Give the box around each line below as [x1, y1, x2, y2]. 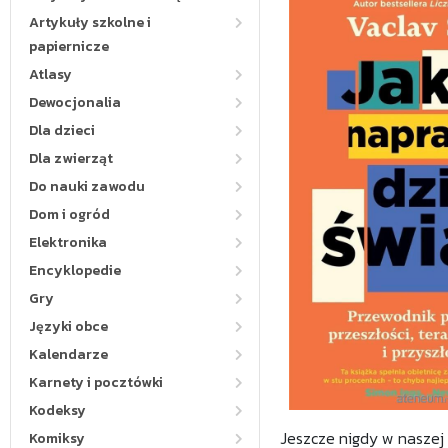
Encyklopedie [29, 260, 121, 281]
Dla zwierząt [29, 148, 113, 169]
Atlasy [29, 64, 72, 85]
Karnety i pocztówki [29, 372, 163, 393]
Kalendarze [29, 344, 108, 365]
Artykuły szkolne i [29, 12, 151, 33]
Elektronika [29, 232, 107, 253]
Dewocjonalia [29, 92, 121, 113]
